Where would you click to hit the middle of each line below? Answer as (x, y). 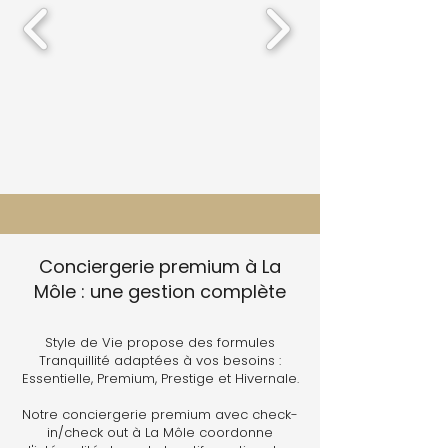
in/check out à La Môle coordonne (160, 432)
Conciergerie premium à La (160, 266)
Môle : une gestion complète (160, 291)
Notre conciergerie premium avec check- (160, 414)
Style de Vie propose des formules (160, 342)
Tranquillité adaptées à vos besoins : (160, 360)
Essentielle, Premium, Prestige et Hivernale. (160, 378)
